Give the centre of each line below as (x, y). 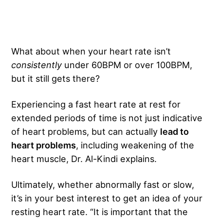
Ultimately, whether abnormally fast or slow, (103, 184)
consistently (38, 64)
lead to (174, 131)
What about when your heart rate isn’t (91, 51)
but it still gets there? (55, 78)
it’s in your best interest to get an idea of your (107, 198)
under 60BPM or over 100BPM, (128, 64)
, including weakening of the (135, 145)
